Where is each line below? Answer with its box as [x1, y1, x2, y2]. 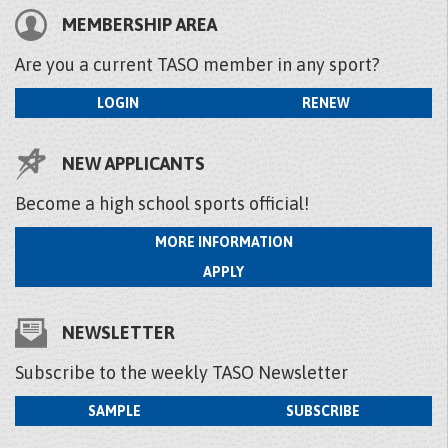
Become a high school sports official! [15, 193, 309, 214]
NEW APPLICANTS [62, 153, 205, 174]
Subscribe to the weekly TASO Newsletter [15, 362, 348, 383]
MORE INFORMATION [154, 234, 293, 250]
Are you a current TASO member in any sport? [15, 54, 380, 75]
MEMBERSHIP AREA [62, 14, 217, 35]
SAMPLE [87, 403, 141, 419]
